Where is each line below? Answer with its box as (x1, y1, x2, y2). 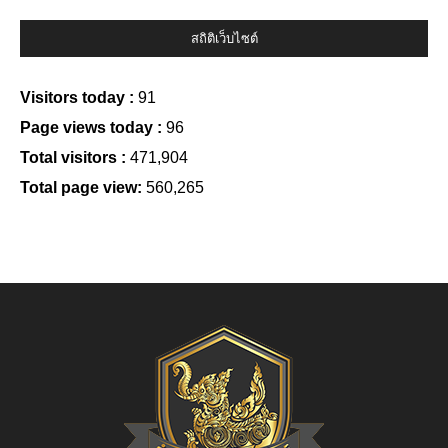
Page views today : (20, 119, 166, 136)
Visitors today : (20, 89, 138, 106)
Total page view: (20, 179, 146, 196)
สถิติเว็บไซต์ (190, 31, 258, 46)
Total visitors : (20, 149, 130, 166)
